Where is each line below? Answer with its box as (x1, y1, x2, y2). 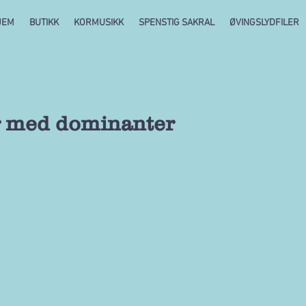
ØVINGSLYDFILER (229, 17, 299, 29)
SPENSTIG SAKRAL (139, 17, 214, 29)
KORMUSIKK (74, 17, 124, 29)
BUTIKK (29, 17, 59, 29)
